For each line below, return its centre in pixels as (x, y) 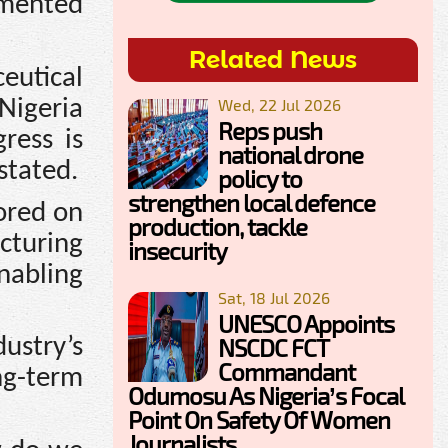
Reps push (270, 131)
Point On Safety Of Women (259, 420)
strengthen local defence (251, 203)
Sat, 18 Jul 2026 (274, 298)
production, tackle (217, 227)
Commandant (286, 372)
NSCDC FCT (273, 348)
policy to (260, 179)
